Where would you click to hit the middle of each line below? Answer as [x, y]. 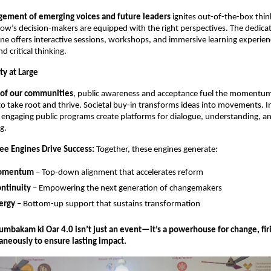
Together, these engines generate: [156, 150]
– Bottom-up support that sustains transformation [108, 204]
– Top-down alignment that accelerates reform [119, 173]
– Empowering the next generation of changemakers [126, 188]
